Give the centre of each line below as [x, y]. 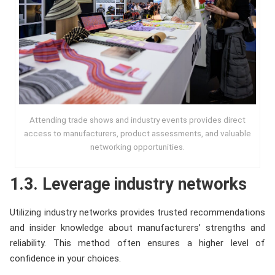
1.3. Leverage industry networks [128, 184]
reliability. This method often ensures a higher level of [137, 243]
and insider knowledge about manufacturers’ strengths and [137, 227]
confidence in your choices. [65, 258]
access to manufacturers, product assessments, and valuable [137, 133]
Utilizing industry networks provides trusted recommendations [137, 212]
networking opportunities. [137, 146]
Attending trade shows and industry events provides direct [137, 119]
